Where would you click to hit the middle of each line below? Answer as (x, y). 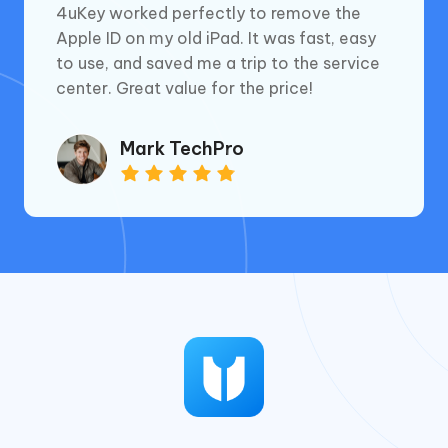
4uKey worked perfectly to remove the (208, 12)
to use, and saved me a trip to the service (218, 62)
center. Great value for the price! (184, 87)
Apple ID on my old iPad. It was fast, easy (216, 37)
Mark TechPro (182, 149)
